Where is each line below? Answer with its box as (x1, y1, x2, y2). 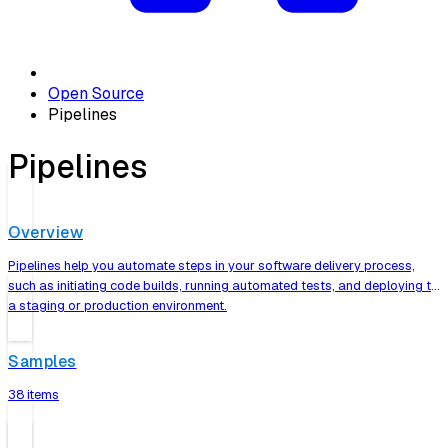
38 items (8, 386, 59, 404)
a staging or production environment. (8, 296, 227, 314)
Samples (8, 351, 77, 373)
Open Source (48, 82, 144, 104)
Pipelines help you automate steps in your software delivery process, (8, 256, 415, 274)
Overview (8, 221, 83, 243)
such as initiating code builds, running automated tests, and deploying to (8, 276, 439, 294)
